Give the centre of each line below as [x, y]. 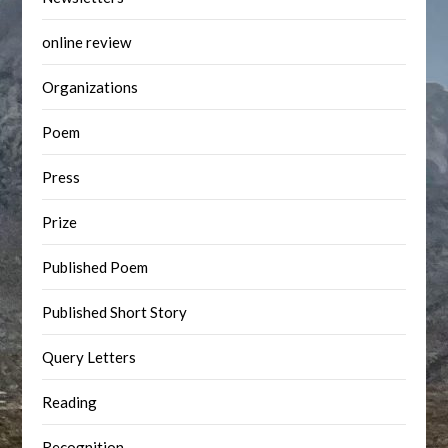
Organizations [90, 87]
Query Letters [89, 357]
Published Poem [95, 267]
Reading [70, 402]
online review [87, 42]
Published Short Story [115, 312]
